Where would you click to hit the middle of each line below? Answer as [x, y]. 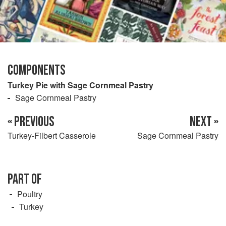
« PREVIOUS [31, 122]
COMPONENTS [37, 70]
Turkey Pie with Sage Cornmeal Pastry [80, 85]
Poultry [30, 194]
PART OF [25, 179]
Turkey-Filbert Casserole [52, 135]
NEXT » [204, 122]
